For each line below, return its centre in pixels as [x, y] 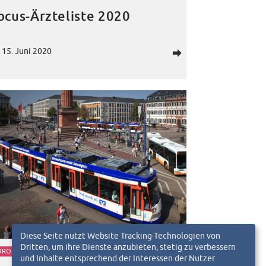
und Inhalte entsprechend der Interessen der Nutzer [118, 258]
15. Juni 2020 [26, 51]
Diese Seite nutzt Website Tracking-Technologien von [120, 235]
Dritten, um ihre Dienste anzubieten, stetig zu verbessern [128, 246]
